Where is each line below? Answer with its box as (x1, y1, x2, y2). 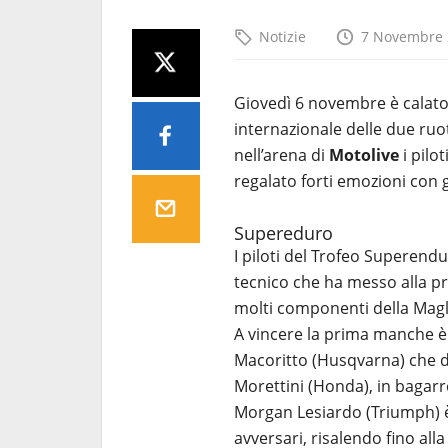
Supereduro (234, 220, 333, 245)
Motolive (329, 143, 399, 166)
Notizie (259, 26, 306, 46)
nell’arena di (234, 143, 329, 166)
